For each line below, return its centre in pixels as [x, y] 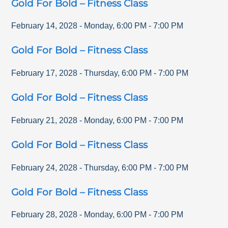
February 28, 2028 [45, 215]
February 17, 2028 [45, 73]
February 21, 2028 [45, 120]
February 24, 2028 [45, 167]
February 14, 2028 [45, 26]
